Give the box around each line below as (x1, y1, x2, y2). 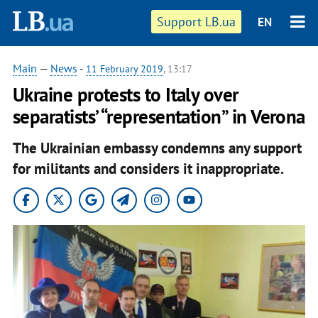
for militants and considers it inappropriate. (12, 158, 284, 178)
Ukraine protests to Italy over (12, 82, 238, 106)
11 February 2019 (85, 62, 163, 75)
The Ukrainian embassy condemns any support (12, 138, 302, 158)
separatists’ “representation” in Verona (12, 104, 305, 128)
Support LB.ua (157, 13, 236, 30)
